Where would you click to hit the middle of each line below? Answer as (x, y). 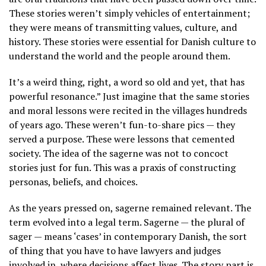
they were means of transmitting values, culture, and (123, 28)
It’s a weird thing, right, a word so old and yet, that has (127, 82)
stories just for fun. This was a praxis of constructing (122, 168)
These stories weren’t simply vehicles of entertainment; (129, 13)
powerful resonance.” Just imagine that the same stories (129, 96)
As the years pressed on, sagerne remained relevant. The (130, 208)
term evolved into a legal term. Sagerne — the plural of (127, 222)
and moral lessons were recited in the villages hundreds (128, 111)
